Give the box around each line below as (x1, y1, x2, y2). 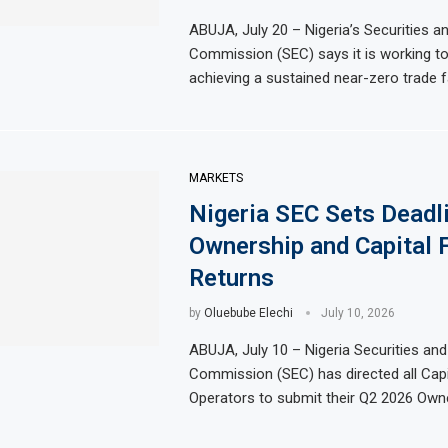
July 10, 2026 (320, 305, 395, 320)
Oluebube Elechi (203, 305, 293, 320)
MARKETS (188, 170, 243, 185)
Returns (188, 263, 274, 292)
